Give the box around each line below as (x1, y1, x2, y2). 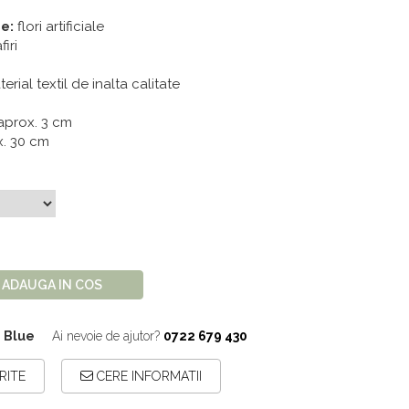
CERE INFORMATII (93, 369, 202, 383)
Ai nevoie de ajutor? (52, 329, 160, 343)
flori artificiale (14, 18, 104, 35)
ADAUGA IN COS (2, 278, 102, 292)
